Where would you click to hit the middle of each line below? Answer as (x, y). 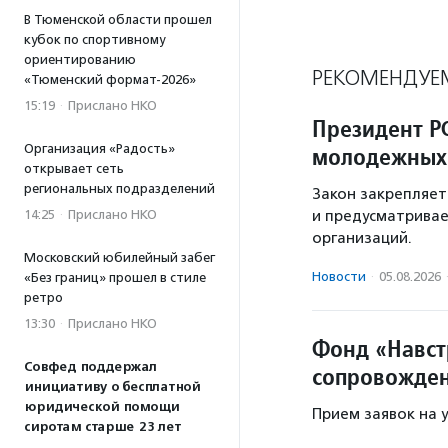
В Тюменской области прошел (118, 19)
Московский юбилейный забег (119, 257)
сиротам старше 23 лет (102, 427)
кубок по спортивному (94, 39)
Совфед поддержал (90, 367)
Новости (339, 277)
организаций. (362, 238)
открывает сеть (74, 168)
